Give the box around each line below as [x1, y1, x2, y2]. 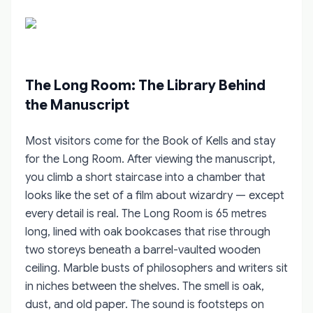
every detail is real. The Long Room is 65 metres [25, 206, 267, 221]
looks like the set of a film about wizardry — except [25, 188, 284, 203]
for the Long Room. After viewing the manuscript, [25, 152, 275, 166]
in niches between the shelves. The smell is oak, [25, 279, 264, 293]
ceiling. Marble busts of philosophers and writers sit [25, 261, 288, 275]
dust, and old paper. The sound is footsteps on [25, 297, 264, 312]
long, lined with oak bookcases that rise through [25, 224, 270, 239]
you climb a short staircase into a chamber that [25, 170, 265, 184]
